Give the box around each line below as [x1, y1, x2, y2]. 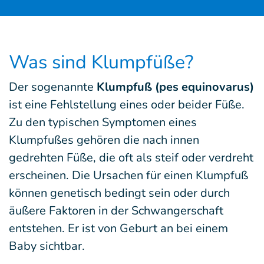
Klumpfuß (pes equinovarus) [97, 79, 254, 95]
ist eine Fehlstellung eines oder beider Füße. [9, 97, 245, 113]
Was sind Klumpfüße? [9, 49, 193, 75]
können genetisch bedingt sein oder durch [9, 185, 230, 201]
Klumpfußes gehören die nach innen [9, 132, 199, 148]
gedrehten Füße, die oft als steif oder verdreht [9, 150, 253, 166]
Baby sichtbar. [9, 238, 85, 254]
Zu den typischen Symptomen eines [9, 114, 197, 130]
